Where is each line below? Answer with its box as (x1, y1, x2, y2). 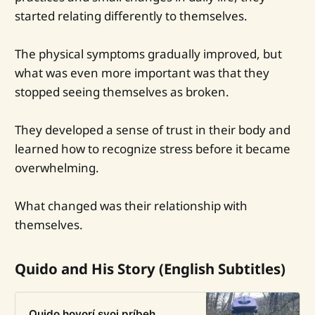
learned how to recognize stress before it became (14, 141, 290, 157)
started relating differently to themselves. (14, 7, 247, 24)
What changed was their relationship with (14, 198, 247, 214)
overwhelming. (14, 160, 99, 176)
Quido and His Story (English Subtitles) (14, 258, 285, 278)
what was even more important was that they (14, 64, 269, 81)
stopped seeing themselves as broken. (14, 83, 229, 100)
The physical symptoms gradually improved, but (14, 45, 282, 62)
